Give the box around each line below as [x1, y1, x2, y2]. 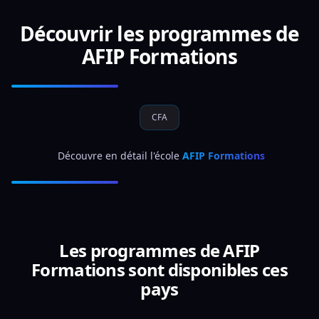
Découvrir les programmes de [19, 20, 300, 47]
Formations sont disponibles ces [31, 258, 288, 281]
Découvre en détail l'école [57, 149, 182, 162]
